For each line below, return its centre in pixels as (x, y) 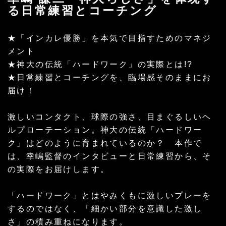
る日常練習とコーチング (82, 10)
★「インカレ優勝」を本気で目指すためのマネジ (110, 38)
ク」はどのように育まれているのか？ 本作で (105, 143)
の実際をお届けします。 (59, 169)
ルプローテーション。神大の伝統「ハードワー (105, 130)
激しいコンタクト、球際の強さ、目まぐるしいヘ (110, 117)
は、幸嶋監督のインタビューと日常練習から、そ (110, 156)
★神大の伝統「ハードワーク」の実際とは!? (100, 64)
